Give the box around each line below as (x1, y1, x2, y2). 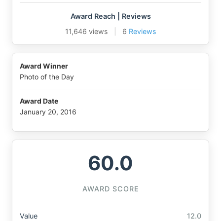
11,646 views (65, 27, 108, 36)
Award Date (20, 96, 58, 105)
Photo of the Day (20, 73, 74, 81)
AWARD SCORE (82, 184, 139, 193)
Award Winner (20, 62, 68, 71)
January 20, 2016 (20, 107, 76, 116)
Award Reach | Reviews (70, 12, 151, 21)
